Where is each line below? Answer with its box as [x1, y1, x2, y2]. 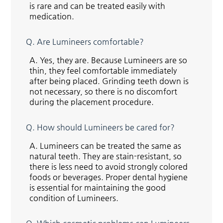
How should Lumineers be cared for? [37, 122, 175, 132]
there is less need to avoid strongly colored [29, 161, 188, 171]
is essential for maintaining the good [29, 182, 166, 192]
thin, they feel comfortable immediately [29, 65, 177, 75]
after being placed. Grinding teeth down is [29, 76, 189, 86]
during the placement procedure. [29, 97, 154, 107]
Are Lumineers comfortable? [37, 36, 144, 46]
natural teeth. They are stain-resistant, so [29, 151, 182, 161]
